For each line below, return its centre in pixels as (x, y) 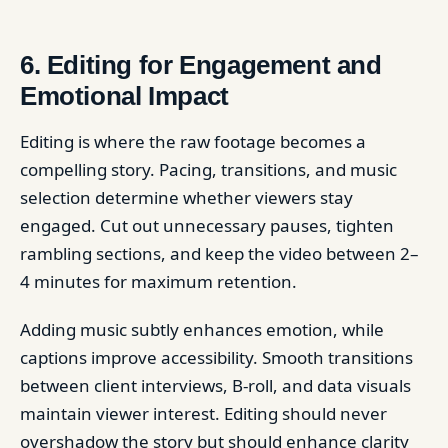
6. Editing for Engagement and (201, 64)
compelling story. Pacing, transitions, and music (208, 169)
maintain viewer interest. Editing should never (203, 413)
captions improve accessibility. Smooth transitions (216, 357)
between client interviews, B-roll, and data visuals (215, 385)
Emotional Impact (124, 95)
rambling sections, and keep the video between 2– (219, 253)
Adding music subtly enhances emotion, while (202, 329)
